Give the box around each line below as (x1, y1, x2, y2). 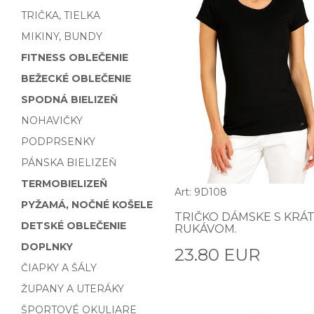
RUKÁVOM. (175, 222, 237, 236)
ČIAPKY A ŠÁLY (21, 261, 97, 274)
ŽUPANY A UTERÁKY (21, 282, 124, 295)
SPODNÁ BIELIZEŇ (21, 93, 118, 106)
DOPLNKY (21, 240, 73, 253)
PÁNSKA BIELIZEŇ (21, 156, 116, 169)
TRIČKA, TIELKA (21, 9, 100, 22)
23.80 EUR (175, 245, 260, 266)
